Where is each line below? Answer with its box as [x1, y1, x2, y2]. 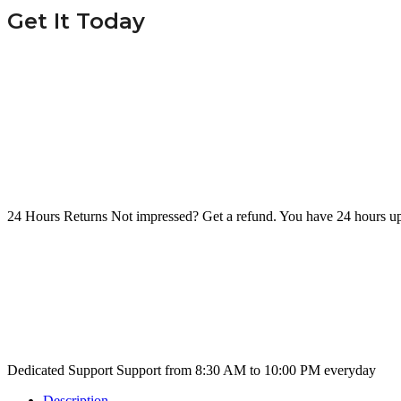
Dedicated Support [7, 362, 116, 378]
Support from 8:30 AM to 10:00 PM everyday [116, 362, 376, 378]
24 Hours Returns [7, 208, 111, 224]
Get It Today [7, 8, 145, 35]
